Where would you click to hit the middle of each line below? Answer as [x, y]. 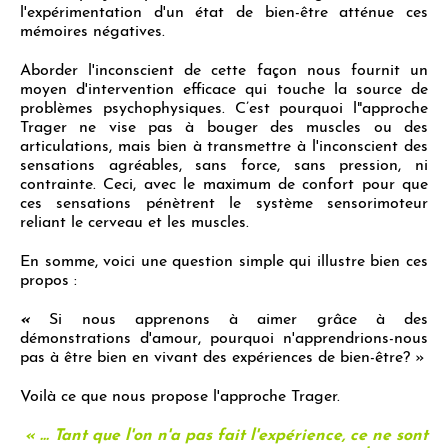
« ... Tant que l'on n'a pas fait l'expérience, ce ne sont [226, 435]
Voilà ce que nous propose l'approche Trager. [180, 396]
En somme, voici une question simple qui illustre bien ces [224, 261]
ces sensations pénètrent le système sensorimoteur [224, 203]
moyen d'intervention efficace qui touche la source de [224, 89]
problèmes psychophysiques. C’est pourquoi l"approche [224, 108]
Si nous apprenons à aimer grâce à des [238, 319]
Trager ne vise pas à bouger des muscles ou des [224, 127]
